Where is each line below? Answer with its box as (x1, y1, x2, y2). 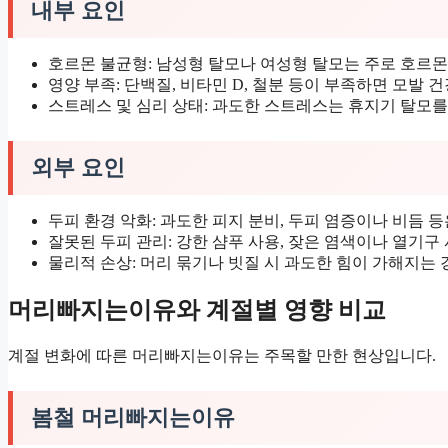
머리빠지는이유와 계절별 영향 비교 (8, 297, 386, 323)
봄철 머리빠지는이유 (31, 404, 235, 430)
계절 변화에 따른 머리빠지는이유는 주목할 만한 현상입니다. (8, 346, 436, 364)
